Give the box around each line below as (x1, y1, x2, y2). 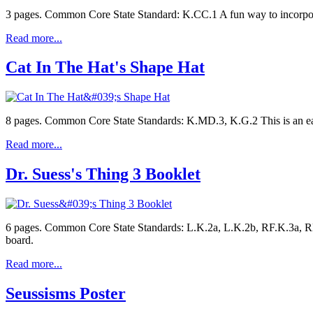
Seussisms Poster (6, 284, 126, 303)
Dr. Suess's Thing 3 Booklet (6, 165, 201, 184)
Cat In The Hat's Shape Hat (6, 58, 205, 77)
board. (6, 234, 34, 247)
